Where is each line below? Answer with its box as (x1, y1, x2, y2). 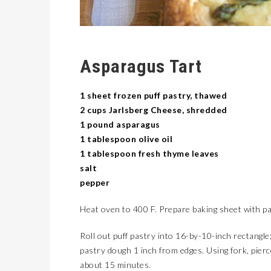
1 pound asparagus (80, 119, 160, 129)
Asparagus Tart (80, 56, 202, 77)
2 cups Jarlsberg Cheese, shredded (80, 105, 227, 115)
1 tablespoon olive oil (80, 134, 172, 144)
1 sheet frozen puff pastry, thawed (80, 90, 227, 100)
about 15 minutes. (80, 260, 151, 270)
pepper (80, 177, 109, 188)
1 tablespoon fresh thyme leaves (80, 148, 219, 158)
